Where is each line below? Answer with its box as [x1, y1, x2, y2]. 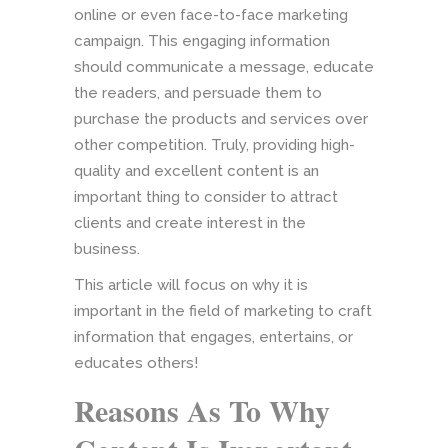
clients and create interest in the [74, 214, 306, 233]
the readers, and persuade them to [74, 84, 322, 103]
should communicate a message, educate [74, 58, 374, 77]
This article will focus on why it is [74, 276, 308, 295]
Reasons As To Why [74, 388, 330, 433]
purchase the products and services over [74, 110, 368, 129]
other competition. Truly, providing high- [74, 136, 355, 155]
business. [74, 240, 140, 259]
